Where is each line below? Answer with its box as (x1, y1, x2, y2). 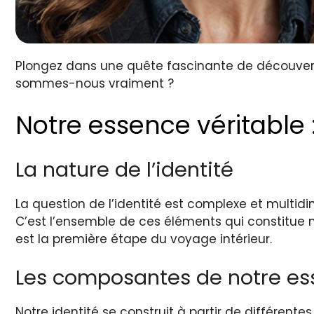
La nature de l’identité (15, 155, 233, 184)
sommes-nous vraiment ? (15, 75, 174, 93)
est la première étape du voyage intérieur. (15, 230, 272, 247)
